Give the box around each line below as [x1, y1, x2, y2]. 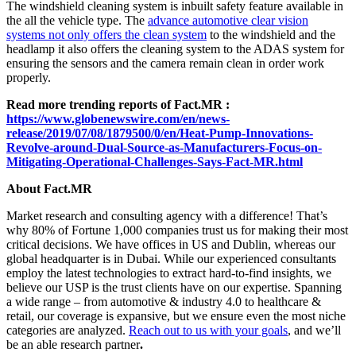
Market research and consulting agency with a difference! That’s [6, 209, 327, 223]
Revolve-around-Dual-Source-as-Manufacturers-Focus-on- [6, 141, 322, 155]
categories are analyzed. [6, 323, 129, 338]
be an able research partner [6, 338, 140, 352]
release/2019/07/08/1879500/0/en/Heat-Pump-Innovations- [6, 126, 313, 141]
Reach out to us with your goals [129, 323, 288, 338]
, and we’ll [288, 323, 341, 338]
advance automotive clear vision [148, 14, 308, 28]
